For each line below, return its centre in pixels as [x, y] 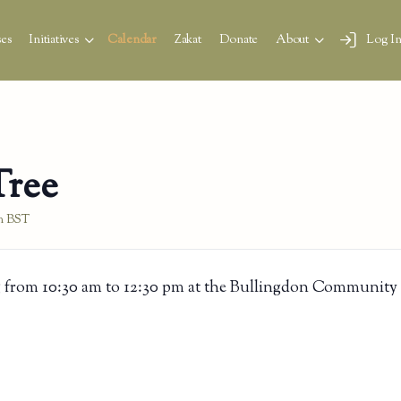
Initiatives [54, 40]
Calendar [132, 40]
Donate [239, 40]
